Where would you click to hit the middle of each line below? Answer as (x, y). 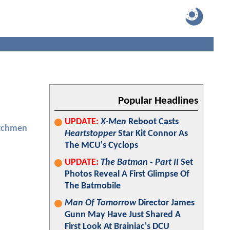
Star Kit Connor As (152, 134)
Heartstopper (90, 134)
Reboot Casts (152, 122)
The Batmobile (93, 186)
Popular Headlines (158, 101)
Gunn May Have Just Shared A (123, 215)
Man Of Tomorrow (100, 203)
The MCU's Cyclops (101, 146)
